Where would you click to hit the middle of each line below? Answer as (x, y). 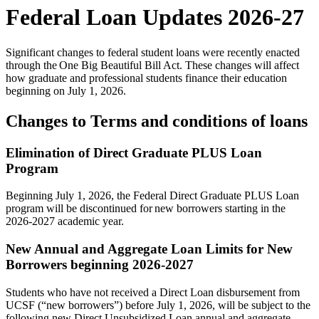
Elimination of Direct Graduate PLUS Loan (134, 152)
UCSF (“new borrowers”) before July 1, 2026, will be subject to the (158, 305)
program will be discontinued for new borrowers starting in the (146, 209)
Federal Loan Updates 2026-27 (155, 17)
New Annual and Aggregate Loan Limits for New (149, 249)
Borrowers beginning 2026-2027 (100, 265)
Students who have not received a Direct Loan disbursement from (153, 292)
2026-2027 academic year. (65, 221)
